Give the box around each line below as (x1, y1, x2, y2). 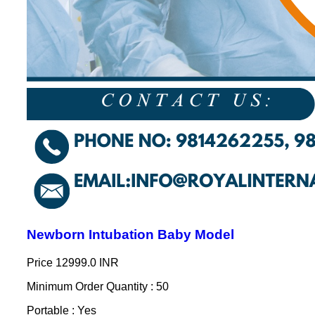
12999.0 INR (55, 256, 119, 269)
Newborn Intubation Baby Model (26, 226, 234, 242)
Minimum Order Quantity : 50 (26, 280, 169, 292)
